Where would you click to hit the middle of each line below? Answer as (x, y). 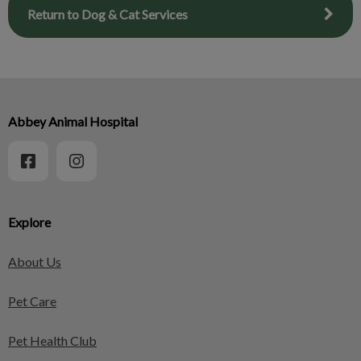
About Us (35, 261)
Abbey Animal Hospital (73, 121)
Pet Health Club (52, 340)
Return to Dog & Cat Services (108, 14)
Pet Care (32, 301)
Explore (29, 222)
